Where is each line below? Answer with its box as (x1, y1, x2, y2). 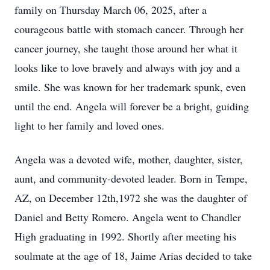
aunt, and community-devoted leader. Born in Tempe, (14, 171, 248, 186)
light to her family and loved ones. (14, 118, 165, 133)
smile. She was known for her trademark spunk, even (14, 80, 246, 94)
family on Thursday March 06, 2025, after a (14, 2, 207, 17)
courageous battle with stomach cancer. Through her (14, 22, 243, 36)
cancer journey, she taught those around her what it (14, 41, 237, 55)
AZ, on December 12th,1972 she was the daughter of (14, 190, 247, 205)
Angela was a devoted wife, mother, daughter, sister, (14, 152, 243, 166)
